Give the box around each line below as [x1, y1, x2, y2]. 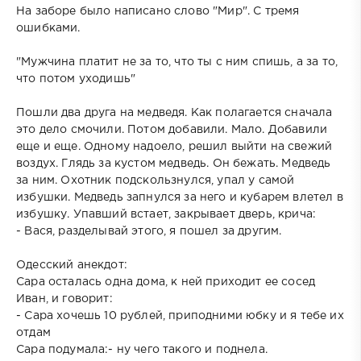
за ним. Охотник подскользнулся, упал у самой [16, 175, 295, 185]
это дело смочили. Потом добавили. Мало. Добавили [16, 124, 328, 135]
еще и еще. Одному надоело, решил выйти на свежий [16, 141, 333, 151]
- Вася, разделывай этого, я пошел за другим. [16, 226, 282, 236]
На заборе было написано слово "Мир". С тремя [16, 6, 300, 16]
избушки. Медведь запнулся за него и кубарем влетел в [16, 192, 343, 202]
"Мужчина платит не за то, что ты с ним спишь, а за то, [16, 56, 338, 67]
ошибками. [16, 23, 81, 33]
